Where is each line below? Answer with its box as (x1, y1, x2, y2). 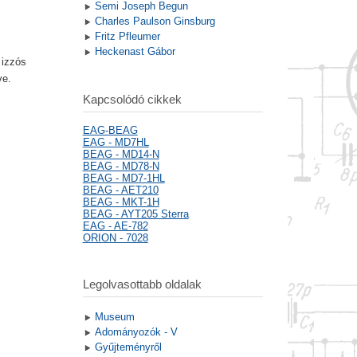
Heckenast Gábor (94, 45, 175, 58)
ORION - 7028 (82, 232, 148, 245)
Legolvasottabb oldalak (82, 277, 202, 292)
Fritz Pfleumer (94, 30, 160, 43)
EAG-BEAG (82, 124, 138, 137)
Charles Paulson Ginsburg (94, 15, 215, 28)
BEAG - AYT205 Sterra (82, 208, 189, 221)
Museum (94, 311, 135, 324)
